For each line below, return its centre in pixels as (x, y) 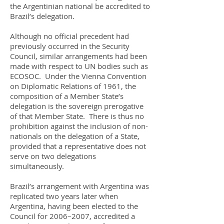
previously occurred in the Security (70, 46)
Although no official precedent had (69, 36)
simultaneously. (39, 166)
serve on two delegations (53, 156)
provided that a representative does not (78, 146)
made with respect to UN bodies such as (79, 66)
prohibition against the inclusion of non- (79, 126)
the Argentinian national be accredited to (80, 6)
